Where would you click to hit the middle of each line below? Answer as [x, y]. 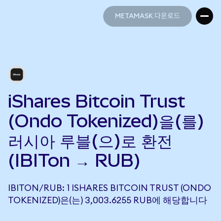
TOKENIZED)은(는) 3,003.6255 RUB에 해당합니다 [108, 200]
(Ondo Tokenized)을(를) [106, 121]
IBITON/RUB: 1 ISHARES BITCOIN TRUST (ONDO [110, 188]
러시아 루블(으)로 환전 [90, 141]
